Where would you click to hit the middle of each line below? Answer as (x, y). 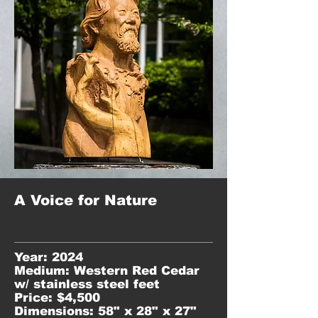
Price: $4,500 (57, 298)
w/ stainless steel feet (87, 284)
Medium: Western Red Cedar (107, 271)
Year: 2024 (49, 257)
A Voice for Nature (86, 200)
